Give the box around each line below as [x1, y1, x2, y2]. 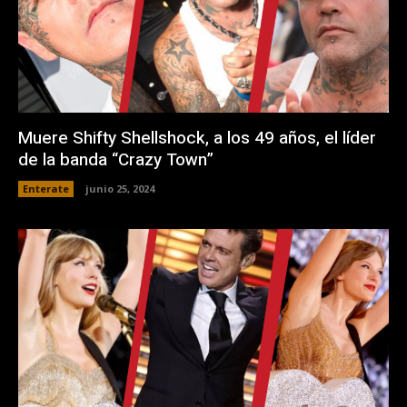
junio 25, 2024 [85, 182, 154, 196]
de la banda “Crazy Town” [18, 147, 213, 174]
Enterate [23, 182, 69, 196]
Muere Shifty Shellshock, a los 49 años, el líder [18, 125, 376, 152]
